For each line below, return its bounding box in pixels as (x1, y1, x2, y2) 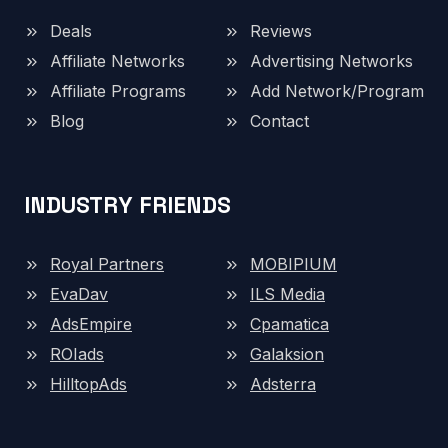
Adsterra (250, 374, 316, 395)
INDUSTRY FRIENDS (24, 190, 231, 221)
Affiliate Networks (50, 51, 185, 72)
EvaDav (50, 284, 108, 305)
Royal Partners (50, 254, 164, 275)
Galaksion (250, 344, 324, 365)
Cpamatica (250, 314, 329, 335)
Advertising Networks (250, 51, 413, 72)
